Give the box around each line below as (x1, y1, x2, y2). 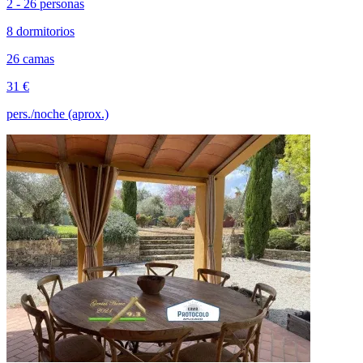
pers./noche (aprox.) (6, 106, 109, 121)
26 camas (6, 51, 54, 66)
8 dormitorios (6, 23, 75, 38)
